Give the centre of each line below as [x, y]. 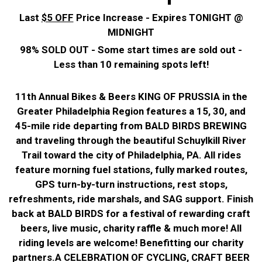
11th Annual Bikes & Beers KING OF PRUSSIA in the [131, 97]
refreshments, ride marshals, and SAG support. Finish [131, 199]
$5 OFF [57, 18]
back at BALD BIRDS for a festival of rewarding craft [131, 214]
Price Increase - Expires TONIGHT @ [158, 18]
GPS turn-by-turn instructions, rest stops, [131, 185]
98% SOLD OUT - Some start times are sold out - [131, 50]
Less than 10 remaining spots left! [131, 65]
